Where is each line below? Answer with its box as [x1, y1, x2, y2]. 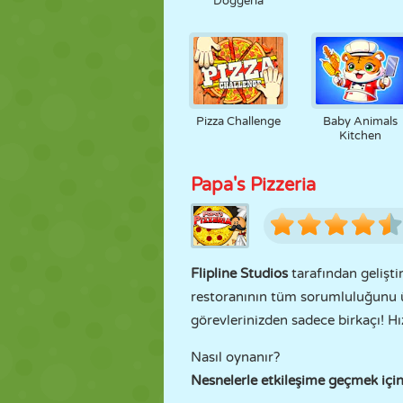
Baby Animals [323, 114, 399, 129]
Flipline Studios [191, 265, 288, 282]
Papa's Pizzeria [191, 175, 316, 196]
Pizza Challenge [195, 114, 281, 129]
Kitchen [339, 129, 382, 143]
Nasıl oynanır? [191, 349, 280, 365]
